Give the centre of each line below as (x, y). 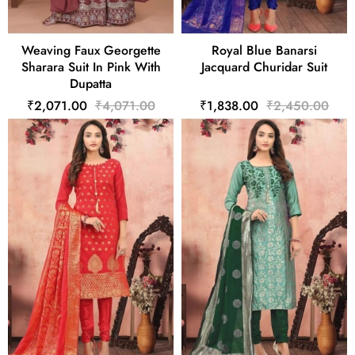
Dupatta (91, 84)
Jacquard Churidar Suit (264, 67)
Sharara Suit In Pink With (91, 67)
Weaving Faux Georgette (91, 51)
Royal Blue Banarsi (264, 51)
